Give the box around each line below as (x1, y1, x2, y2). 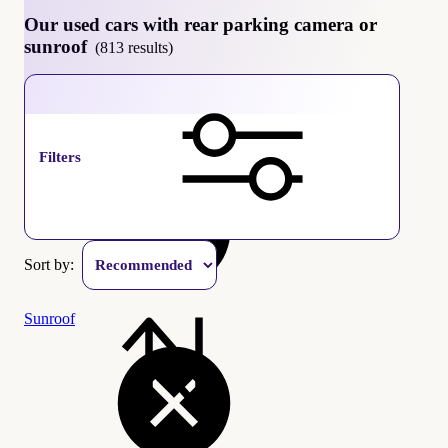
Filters (39, 148, 81, 165)
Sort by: (24, 255, 82, 273)
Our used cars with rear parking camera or (24, 13, 377, 35)
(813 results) (95, 38, 173, 56)
